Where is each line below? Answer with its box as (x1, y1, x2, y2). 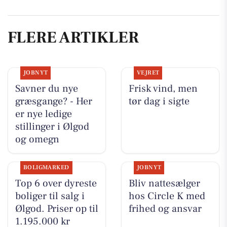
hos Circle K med (128, 189, 205, 203)
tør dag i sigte (128, 95, 190, 108)
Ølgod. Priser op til (15, 202, 98, 215)
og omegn (15, 133, 59, 146)
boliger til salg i (15, 189, 85, 203)
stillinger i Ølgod (15, 120, 89, 134)
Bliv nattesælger (128, 176, 200, 190)
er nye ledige (15, 107, 72, 121)
